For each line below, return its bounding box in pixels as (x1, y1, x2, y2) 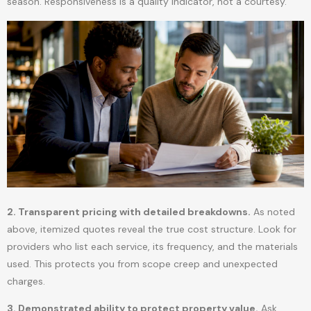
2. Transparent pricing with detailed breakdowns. (7, 205, 251, 218)
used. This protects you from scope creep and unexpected (7, 257, 278, 270)
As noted (251, 205, 295, 218)
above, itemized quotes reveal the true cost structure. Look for (7, 222, 296, 235)
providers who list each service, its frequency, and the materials (7, 239, 298, 253)
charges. (7, 274, 45, 287)
